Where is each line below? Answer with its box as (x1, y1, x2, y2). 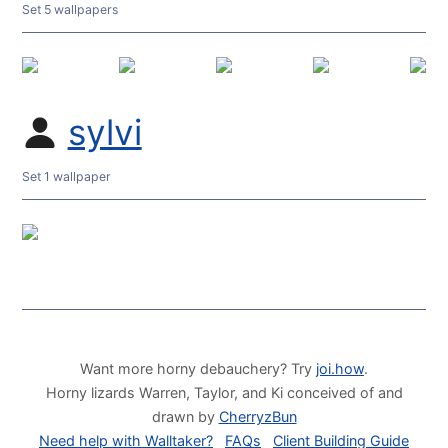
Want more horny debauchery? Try (80, 359, 316, 377)
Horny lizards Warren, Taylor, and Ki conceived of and (45, 383, 403, 401)
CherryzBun (218, 407, 297, 425)
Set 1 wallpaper (22, 169, 112, 185)
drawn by (151, 407, 219, 425)
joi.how (316, 359, 364, 377)
